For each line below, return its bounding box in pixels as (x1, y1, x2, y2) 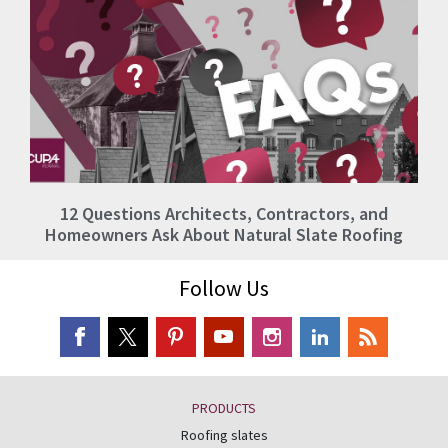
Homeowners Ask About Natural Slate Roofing (45, 223, 403, 247)
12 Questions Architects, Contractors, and (60, 202, 388, 226)
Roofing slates (180, 425, 268, 444)
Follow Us (179, 274, 269, 303)
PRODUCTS (192, 398, 256, 417)
